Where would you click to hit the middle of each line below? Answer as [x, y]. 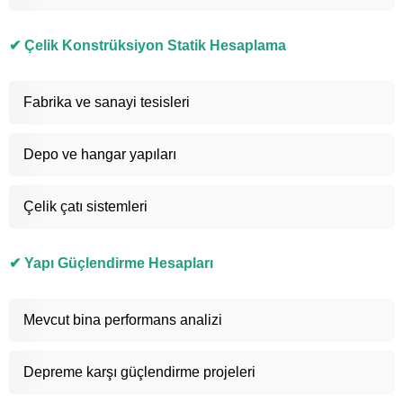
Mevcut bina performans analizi [123, 319]
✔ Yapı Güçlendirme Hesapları [111, 263]
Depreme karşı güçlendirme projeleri [139, 372]
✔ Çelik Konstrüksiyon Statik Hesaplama [148, 45]
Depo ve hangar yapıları [100, 154]
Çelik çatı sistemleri [85, 206]
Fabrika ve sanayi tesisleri [107, 102]
